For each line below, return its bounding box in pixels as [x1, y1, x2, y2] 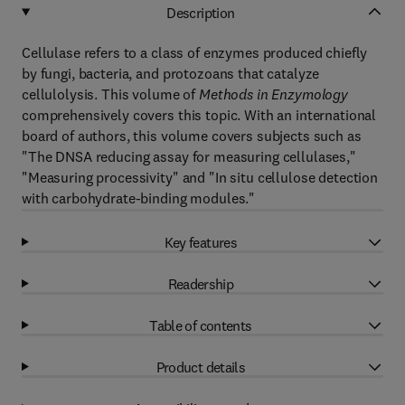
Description [166, 3, 235, 22]
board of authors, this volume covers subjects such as [22, 127, 362, 145]
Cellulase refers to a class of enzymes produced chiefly [22, 43, 368, 61]
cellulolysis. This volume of [22, 85, 199, 103]
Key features [164, 232, 238, 251]
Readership [167, 274, 234, 293]
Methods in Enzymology [198, 85, 349, 103]
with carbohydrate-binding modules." [22, 189, 256, 207]
